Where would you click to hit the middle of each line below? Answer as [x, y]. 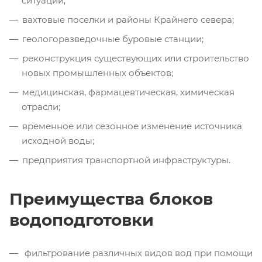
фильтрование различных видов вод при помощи [137, 253]
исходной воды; [59, 141]
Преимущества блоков [111, 199]
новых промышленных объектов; [99, 73]
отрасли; [42, 107]
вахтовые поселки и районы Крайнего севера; [129, 20]
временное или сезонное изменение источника [132, 126]
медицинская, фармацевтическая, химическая [128, 92]
